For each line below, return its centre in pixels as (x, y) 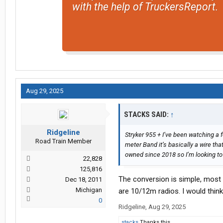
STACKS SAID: (147, 115)
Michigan (89, 190)
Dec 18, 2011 (84, 180)
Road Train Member (63, 141)
